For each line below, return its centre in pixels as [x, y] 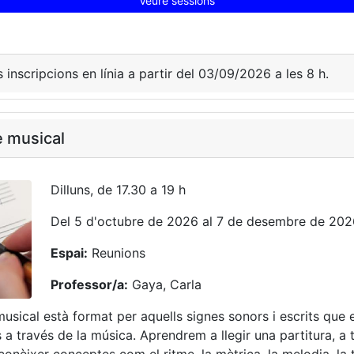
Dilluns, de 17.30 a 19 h [118, 190]
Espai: [69, 253]
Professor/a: [89, 284]
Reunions [117, 253]
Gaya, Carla [165, 284]
